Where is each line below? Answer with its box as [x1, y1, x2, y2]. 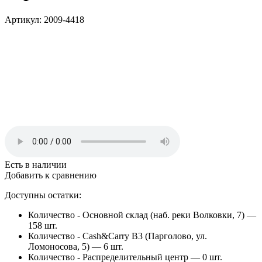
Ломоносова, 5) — [28, 241, 104, 251]
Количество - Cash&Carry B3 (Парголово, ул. [28, 230, 207, 241]
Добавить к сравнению [5, 170, 96, 180]
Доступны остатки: [5, 189, 81, 200]
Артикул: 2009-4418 [5, 14, 84, 25]
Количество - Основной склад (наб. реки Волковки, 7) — [28, 209, 256, 220]
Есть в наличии [5, 159, 67, 170]
